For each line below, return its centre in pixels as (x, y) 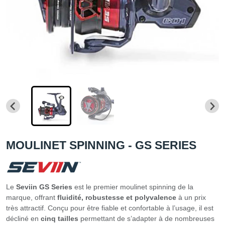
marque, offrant (32, 198)
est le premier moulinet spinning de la (133, 187)
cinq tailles (60, 219)
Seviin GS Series (44, 187)
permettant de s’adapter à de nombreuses (146, 219)
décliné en (23, 219)
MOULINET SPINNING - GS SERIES (101, 145)
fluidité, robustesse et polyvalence (117, 198)
